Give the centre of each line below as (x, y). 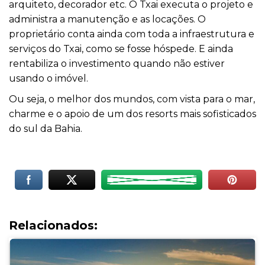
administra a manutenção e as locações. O (107, 19)
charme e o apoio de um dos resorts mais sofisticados (132, 114)
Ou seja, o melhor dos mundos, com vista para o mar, (132, 99)
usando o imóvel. (49, 78)
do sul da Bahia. (46, 128)
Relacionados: (53, 226)
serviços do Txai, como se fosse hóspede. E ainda (121, 49)
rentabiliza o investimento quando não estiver (117, 63)
